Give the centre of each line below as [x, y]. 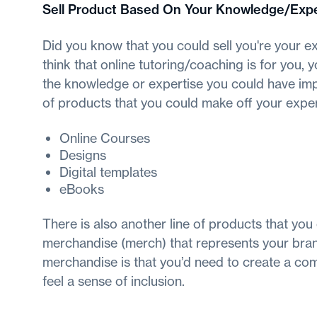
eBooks [82, 189]
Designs [83, 155]
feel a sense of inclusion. [114, 281]
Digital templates [108, 172]
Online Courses [105, 138]
